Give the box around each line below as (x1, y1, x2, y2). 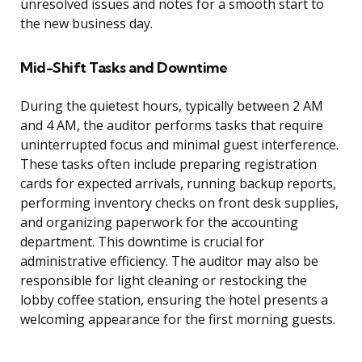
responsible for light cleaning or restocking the (20, 271, 307, 290)
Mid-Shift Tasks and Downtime (20, 58, 227, 78)
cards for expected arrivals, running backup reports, (20, 175, 336, 193)
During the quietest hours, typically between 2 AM (20, 97, 323, 116)
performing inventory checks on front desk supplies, (20, 194, 339, 213)
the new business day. (20, 15, 153, 33)
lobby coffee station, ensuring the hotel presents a (20, 291, 328, 309)
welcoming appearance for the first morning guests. (20, 310, 335, 329)
